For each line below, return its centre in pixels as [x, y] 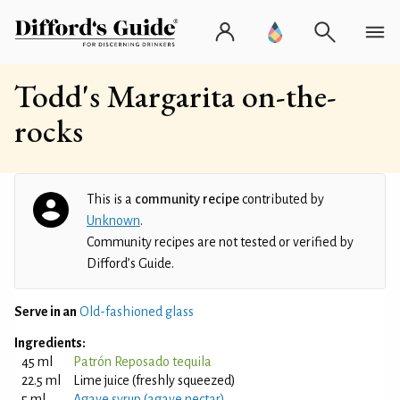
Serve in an [46, 312]
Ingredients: [50, 343]
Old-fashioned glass [137, 312]
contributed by [282, 199]
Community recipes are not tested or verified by [220, 242]
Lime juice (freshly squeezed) [154, 380]
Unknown [113, 221]
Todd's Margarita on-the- [175, 96]
